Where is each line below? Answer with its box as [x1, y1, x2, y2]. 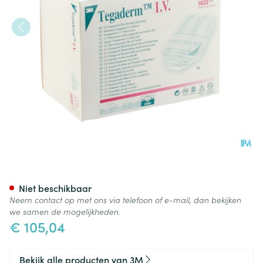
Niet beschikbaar [19, 181, 92, 194]
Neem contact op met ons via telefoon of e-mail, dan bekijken [9, 194, 241, 205]
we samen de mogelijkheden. [9, 205, 120, 217]
